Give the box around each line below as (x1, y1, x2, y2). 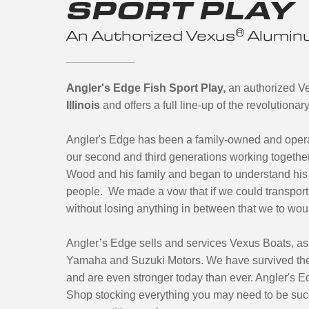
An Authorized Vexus (66, 26, 235, 44)
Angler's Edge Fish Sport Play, (66, 82, 228, 94)
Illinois (66, 99, 100, 111)
